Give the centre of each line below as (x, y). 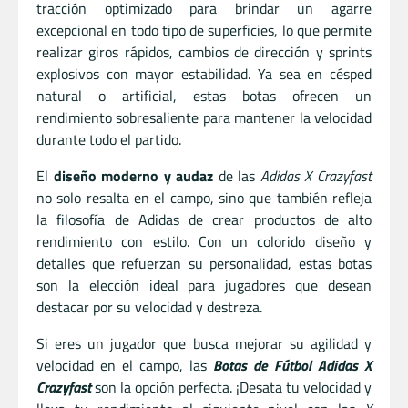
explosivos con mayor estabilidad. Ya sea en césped (204, 73)
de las (237, 175)
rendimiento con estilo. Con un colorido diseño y (204, 241)
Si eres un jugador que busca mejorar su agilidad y (204, 343)
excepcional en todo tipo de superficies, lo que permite (204, 30)
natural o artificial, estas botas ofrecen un (204, 95)
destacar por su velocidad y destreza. (149, 306)
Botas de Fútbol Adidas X (292, 365)
